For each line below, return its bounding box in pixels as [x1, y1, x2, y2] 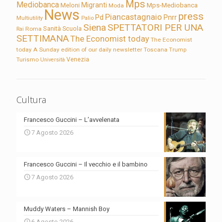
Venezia [66, 56, 89, 63]
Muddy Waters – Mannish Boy [24, 205, 110, 213]
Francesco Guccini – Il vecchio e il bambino [24, 161, 149, 168]
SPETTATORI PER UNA [108, 22, 203, 33]
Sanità [43, 25, 61, 32]
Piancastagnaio [105, 12, 162, 22]
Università [40, 56, 65, 63]
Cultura [16, 94, 46, 106]
